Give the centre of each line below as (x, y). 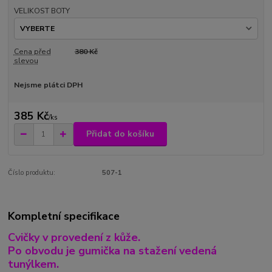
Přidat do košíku (120, 134)
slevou (26, 61)
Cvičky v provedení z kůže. (74, 238)
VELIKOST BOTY (42, 11)
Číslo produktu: (32, 173)
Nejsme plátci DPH (48, 85)
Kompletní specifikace (64, 216)
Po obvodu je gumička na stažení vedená (113, 251)
